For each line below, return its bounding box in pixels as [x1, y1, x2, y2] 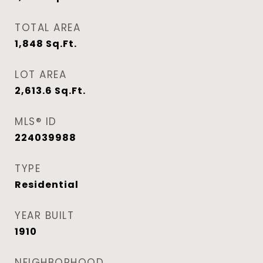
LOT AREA [15, 68, 66, 82]
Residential [15, 178, 79, 191]
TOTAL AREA [15, 21, 80, 35]
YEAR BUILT [15, 208, 74, 222]
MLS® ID [15, 114, 57, 129]
